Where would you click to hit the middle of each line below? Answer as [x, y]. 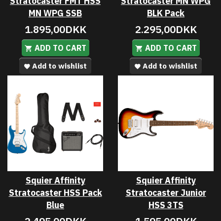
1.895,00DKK [55, 29]
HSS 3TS [166, 205]
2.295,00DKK [166, 29]
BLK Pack [166, 13]
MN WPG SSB [55, 13]
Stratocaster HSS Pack [55, 192]
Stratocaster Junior [166, 192]
